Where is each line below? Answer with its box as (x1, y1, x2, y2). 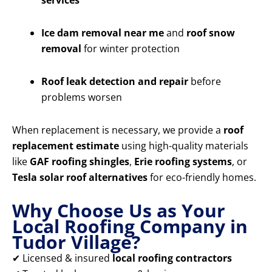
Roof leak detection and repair (41, 75, 188, 89)
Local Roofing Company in (12, 214, 248, 239)
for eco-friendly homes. (148, 171, 256, 185)
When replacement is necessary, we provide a (12, 123, 223, 137)
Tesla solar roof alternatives (12, 171, 148, 185)
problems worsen (41, 90, 122, 104)
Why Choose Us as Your (12, 198, 225, 223)
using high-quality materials (119, 139, 248, 153)
